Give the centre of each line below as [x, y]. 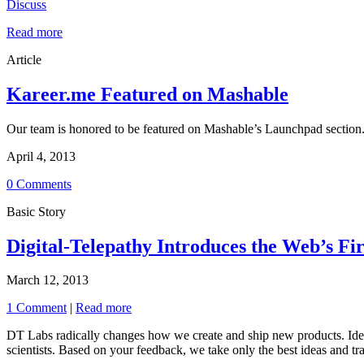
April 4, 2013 [41, 156]
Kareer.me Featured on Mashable [147, 94]
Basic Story [36, 211]
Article [24, 59]
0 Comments [39, 184]
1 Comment [37, 308]
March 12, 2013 [48, 280]
